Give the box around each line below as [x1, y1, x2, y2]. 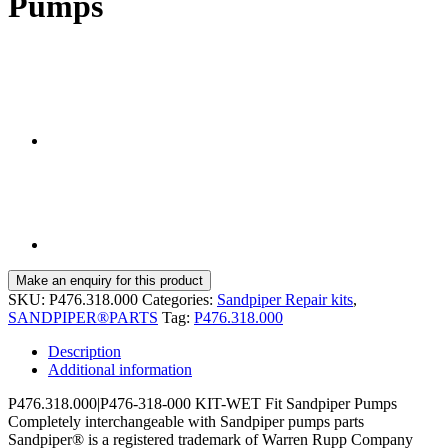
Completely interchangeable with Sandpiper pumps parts [8, 413, 364, 431]
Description [48, 343, 121, 361]
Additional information [48, 361, 192, 379]
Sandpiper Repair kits [217, 291, 353, 309]
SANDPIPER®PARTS [8, 309, 158, 327]
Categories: [142, 291, 217, 309]
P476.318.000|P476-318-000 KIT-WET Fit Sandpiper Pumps [8, 395, 397, 413]
